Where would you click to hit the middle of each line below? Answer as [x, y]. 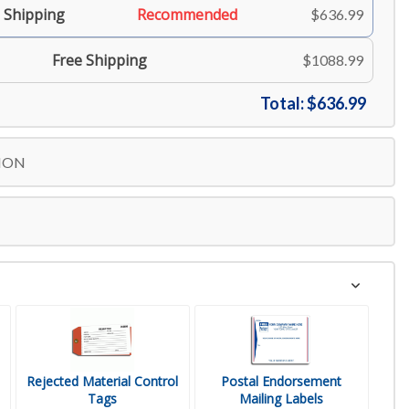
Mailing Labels [282, 399]
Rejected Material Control [103, 381]
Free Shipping [100, 60]
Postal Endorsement [282, 381]
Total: [283, 103]
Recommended [188, 15]
